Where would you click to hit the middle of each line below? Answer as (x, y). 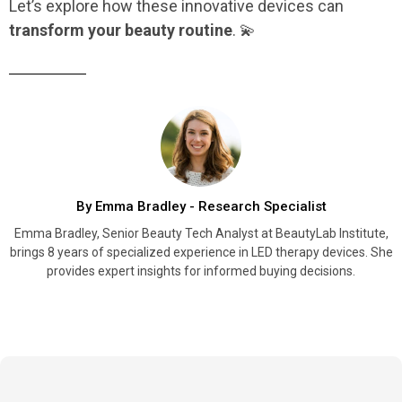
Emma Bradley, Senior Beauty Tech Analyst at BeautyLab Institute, (201, 233)
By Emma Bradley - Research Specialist (201, 206)
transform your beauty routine (121, 30)
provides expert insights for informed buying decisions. (201, 271)
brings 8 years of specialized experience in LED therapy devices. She (201, 252)
